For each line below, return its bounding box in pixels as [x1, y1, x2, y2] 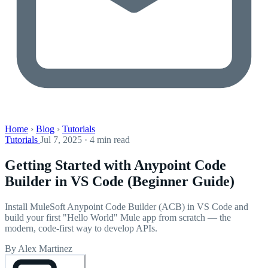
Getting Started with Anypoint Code [5, 157, 226, 173]
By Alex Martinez [5, 243, 72, 254]
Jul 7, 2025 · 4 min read [40, 135, 130, 145]
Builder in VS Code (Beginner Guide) [5, 173, 234, 189]
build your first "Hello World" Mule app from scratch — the [5, 212, 231, 223]
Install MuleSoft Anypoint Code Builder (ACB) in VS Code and [5, 201, 248, 212]
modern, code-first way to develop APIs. [5, 223, 157, 233]
